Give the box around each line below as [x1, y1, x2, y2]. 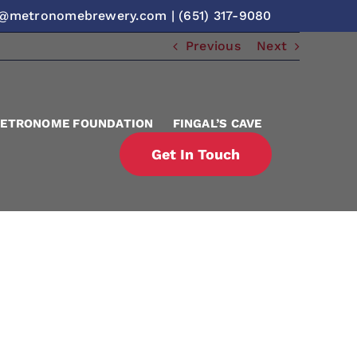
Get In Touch [151, 146, 240, 163]
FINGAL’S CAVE [172, 116, 262, 131]
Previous [185, 38, 241, 53]
